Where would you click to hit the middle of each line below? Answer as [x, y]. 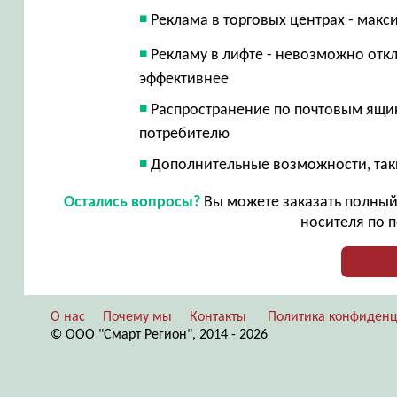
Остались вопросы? [132, 202]
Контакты [218, 317]
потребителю [185, 134]
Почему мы [137, 317]
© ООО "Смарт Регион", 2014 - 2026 [159, 335]
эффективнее [184, 79]
